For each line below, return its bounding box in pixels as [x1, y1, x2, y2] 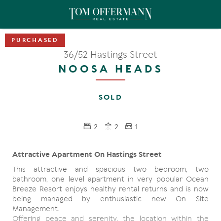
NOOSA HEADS [58, 63, 163, 75]
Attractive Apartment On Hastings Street [12, 150, 162, 159]
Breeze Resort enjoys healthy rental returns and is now [12, 184, 209, 193]
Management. [12, 204, 59, 213]
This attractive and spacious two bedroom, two [12, 165, 209, 174]
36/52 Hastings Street [64, 49, 157, 60]
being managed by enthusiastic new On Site [12, 194, 209, 203]
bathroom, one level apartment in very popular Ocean [12, 175, 209, 184]
